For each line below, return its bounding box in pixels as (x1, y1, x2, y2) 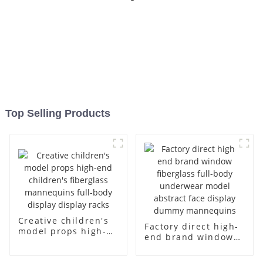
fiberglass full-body (144, 242, 239, 254)
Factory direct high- (144, 221, 239, 232)
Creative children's (18, 214, 109, 226)
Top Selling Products (5, 107, 110, 120)
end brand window (144, 231, 234, 243)
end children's (18, 235, 87, 247)
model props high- (18, 225, 107, 237)
